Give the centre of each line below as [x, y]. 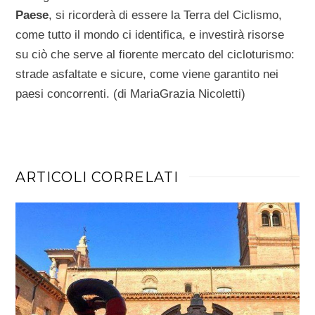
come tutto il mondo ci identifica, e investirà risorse [150, 34]
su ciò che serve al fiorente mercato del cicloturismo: [155, 54]
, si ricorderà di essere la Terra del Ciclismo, [166, 15]
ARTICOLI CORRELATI [97, 177]
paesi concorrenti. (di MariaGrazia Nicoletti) [131, 94]
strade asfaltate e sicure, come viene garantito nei [147, 74]
